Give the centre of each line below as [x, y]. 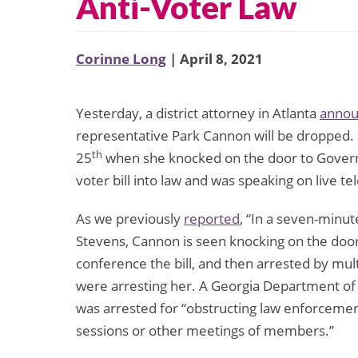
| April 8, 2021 [215, 59]
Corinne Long [121, 59]
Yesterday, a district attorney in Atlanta [198, 113]
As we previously [130, 219]
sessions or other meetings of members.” [205, 331]
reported [212, 219]
